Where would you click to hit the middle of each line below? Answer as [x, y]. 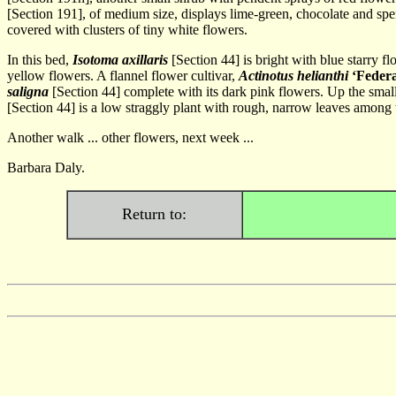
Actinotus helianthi [293, 76]
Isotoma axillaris [120, 60]
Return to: [154, 214]
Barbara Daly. [46, 168]
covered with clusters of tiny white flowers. [127, 30]
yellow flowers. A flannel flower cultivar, [123, 76]
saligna [28, 91]
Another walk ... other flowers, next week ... [130, 137]
